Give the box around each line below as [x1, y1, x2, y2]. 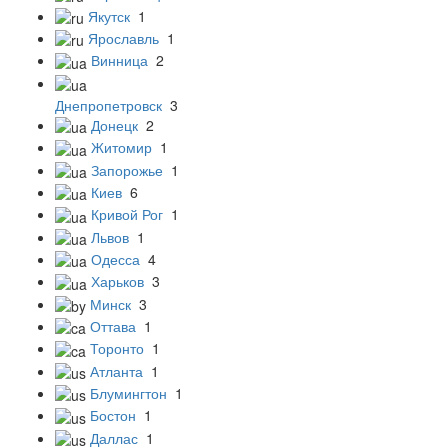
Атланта [90, 360, 143, 381]
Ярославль [88, 27, 159, 48]
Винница [91, 50, 148, 71]
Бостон [90, 405, 136, 426]
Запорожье [91, 159, 163, 180]
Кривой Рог [91, 204, 163, 225]
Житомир [91, 137, 152, 158]
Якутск [88, 5, 130, 26]
